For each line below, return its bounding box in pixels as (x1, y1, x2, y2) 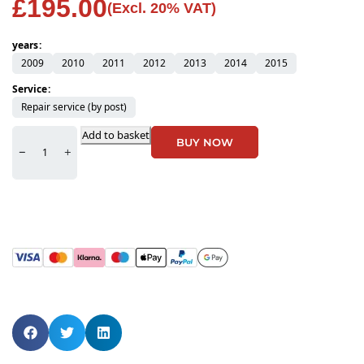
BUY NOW (176, 136, 233, 149)
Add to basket (82, 128, 149, 143)
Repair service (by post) (21, 100, 127, 115)
